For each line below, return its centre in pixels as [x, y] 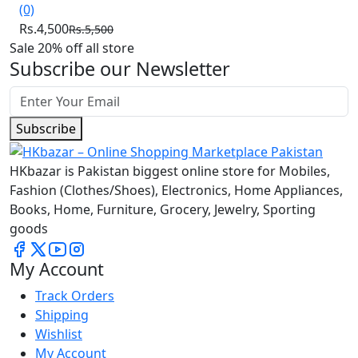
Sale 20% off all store [72, 48]
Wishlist [59, 334]
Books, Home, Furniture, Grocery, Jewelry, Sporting [163, 209]
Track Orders [75, 295]
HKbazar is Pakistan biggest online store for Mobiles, [170, 171]
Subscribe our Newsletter [120, 69]
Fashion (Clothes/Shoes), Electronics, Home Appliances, [176, 190]
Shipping [62, 314]
